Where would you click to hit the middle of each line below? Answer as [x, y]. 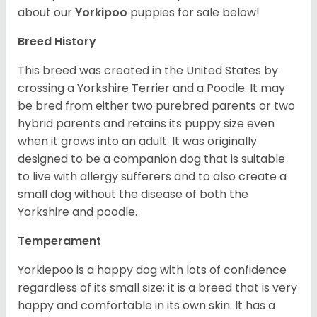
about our [46, 13]
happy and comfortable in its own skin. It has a [146, 306]
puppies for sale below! [195, 13]
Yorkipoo [103, 13]
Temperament [59, 241]
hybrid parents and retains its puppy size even [146, 124]
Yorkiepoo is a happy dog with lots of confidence [152, 270]
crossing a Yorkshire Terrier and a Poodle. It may [151, 88]
